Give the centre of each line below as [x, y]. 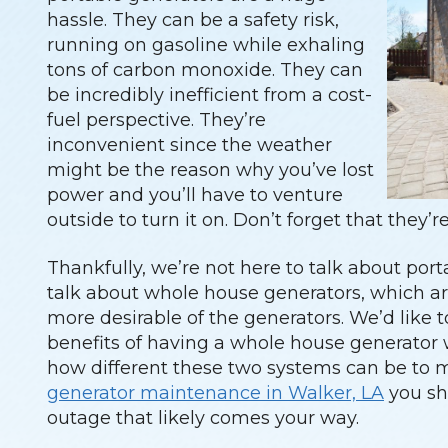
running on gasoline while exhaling [206, 44]
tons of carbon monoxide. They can [205, 69]
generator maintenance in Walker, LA [215, 393]
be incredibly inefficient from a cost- [209, 94]
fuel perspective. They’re [156, 119]
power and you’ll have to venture [195, 194]
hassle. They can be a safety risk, [193, 19]
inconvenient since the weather [189, 144]
